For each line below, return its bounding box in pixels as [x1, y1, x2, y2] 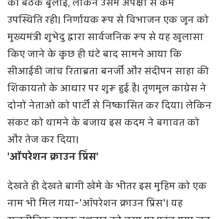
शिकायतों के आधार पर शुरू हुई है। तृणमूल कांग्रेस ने [7, 80, 206, 96]
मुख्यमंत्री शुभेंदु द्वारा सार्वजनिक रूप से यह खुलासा [7, 29, 203, 45]
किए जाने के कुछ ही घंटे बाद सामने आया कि [7, 46, 182, 62]
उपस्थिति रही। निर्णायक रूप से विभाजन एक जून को [7, 12, 209, 28]
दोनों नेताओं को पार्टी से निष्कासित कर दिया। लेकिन [7, 97, 212, 113]
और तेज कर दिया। [7, 131, 79, 148]
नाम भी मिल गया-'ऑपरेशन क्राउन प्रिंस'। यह [7, 195, 183, 211]
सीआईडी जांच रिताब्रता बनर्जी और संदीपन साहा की [7, 63, 209, 79]
